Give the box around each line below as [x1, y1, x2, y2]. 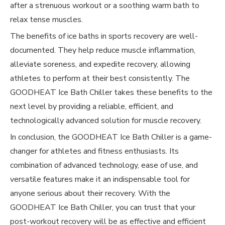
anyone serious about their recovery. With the [10, 188, 170, 199]
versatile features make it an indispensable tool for [10, 174, 190, 185]
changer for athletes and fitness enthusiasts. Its [10, 146, 179, 157]
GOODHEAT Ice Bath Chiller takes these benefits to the [10, 87, 212, 98]
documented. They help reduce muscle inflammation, [10, 45, 195, 56]
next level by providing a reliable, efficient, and [10, 101, 173, 112]
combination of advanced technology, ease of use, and [10, 160, 198, 171]
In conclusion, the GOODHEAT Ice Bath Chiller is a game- [10, 132, 212, 143]
